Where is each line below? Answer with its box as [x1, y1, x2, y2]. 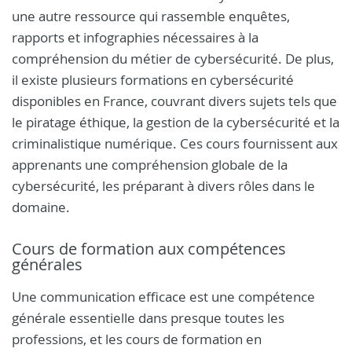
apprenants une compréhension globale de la [12, 156, 288, 174]
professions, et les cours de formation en [12, 330, 262, 348]
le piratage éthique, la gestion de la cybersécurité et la [12, 113, 339, 131]
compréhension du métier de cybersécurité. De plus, [12, 49, 334, 68]
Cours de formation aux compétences [12, 238, 286, 259]
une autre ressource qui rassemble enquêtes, [12, 7, 290, 25]
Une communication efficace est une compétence [12, 288, 315, 306]
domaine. [12, 198, 70, 216]
